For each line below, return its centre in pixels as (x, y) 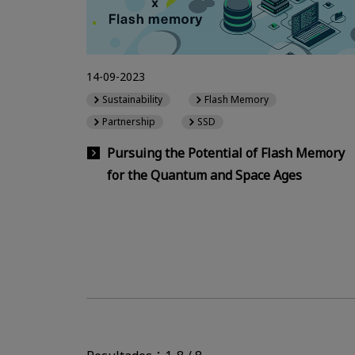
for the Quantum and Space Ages (204, 175)
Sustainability (132, 99)
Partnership (129, 121)
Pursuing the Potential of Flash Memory (226, 153)
